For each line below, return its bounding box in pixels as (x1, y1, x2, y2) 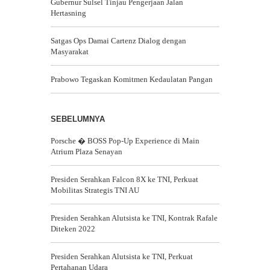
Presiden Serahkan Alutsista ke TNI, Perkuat (51, 252, 193, 261)
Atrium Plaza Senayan (51, 147, 122, 156)
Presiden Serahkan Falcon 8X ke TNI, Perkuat (51, 175, 198, 184)
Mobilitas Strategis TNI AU (51, 186, 139, 195)
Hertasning (51, 8, 86, 17)
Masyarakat (51, 47, 89, 56)
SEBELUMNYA (51, 115, 105, 124)
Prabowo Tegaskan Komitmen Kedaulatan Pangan (51, 75, 213, 84)
